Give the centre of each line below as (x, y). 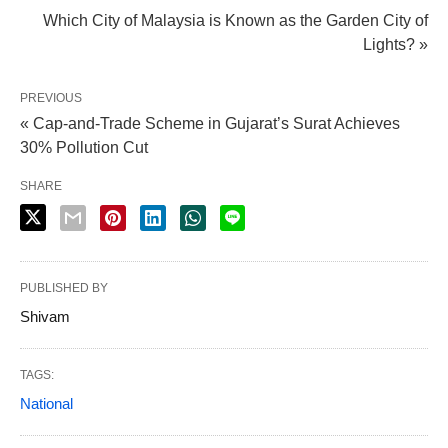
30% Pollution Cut (84, 147)
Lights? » (395, 44)
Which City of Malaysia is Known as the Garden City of (235, 20)
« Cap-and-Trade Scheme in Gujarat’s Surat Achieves (210, 123)
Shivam (45, 316)
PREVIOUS (51, 98)
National (46, 403)
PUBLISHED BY (64, 288)
